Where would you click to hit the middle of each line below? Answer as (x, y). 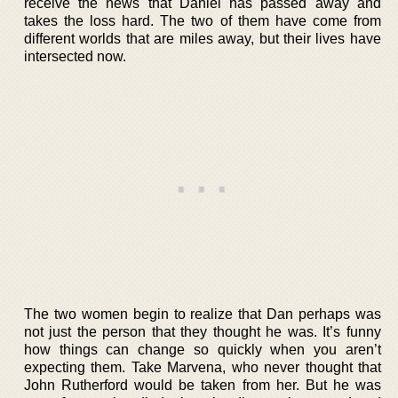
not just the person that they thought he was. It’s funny (203, 331)
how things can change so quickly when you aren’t (203, 349)
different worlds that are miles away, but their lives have (203, 38)
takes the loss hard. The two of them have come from (203, 20)
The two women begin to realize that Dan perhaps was (203, 314)
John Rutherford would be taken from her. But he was (203, 385)
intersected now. (75, 56)
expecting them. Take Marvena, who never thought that (203, 367)
